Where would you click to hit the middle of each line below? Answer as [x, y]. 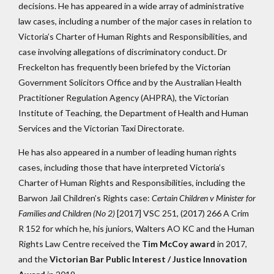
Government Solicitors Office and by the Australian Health [130, 82]
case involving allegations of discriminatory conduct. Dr [123, 51]
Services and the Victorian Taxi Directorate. [101, 128]
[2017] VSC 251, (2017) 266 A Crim [182, 213]
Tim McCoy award [179, 243]
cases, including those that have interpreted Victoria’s [122, 167]
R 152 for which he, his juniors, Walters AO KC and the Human [136, 228]
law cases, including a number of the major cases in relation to [135, 21]
